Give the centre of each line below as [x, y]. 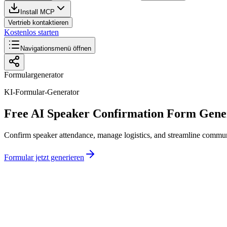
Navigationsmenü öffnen [56, 48]
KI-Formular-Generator [42, 92]
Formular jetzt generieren [44, 157]
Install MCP [37, 12]
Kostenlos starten [31, 32]
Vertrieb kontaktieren [38, 23]
